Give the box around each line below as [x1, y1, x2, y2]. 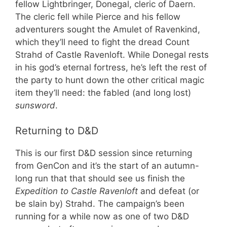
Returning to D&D [15, 125, 98, 137]
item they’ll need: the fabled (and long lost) [15, 87, 191, 98]
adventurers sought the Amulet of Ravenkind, [15, 24, 200, 34]
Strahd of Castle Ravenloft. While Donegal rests [15, 49, 209, 60]
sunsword [15, 100, 55, 110]
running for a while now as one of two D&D [15, 211, 189, 221]
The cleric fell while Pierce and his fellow [15, 11, 180, 22]
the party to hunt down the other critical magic [15, 74, 204, 85]
